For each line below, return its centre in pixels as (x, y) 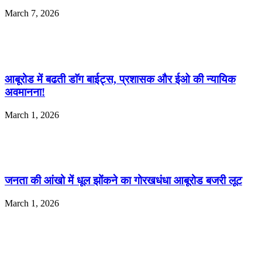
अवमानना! (25, 92)
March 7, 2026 (32, 13)
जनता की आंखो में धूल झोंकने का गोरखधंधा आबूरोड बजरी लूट (123, 181)
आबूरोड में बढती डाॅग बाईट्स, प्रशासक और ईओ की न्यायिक (120, 79)
